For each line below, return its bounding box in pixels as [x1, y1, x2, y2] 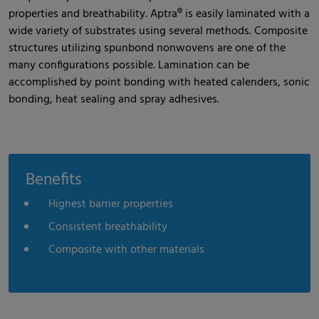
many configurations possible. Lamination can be [9, 56, 249, 75]
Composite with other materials [48, 240, 204, 259]
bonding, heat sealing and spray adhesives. [9, 90, 219, 109]
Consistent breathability [48, 217, 167, 236]
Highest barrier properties [48, 194, 173, 214]
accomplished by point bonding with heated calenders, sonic [9, 73, 310, 92]
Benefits [26, 167, 81, 193]
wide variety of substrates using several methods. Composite [9, 21, 308, 41]
